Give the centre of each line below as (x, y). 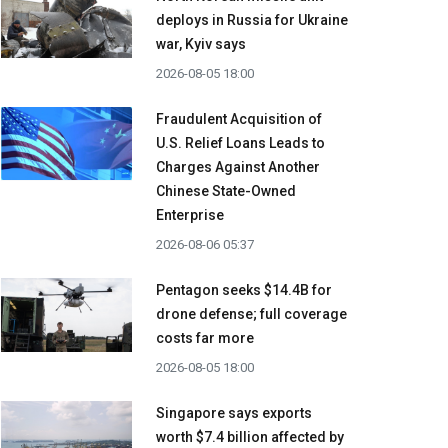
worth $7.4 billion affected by (250, 437)
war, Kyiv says (201, 44)
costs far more (205, 338)
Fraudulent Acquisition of (239, 119)
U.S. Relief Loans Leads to (240, 143)
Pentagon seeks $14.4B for (244, 290)
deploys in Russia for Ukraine (252, 20)
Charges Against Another (238, 167)
